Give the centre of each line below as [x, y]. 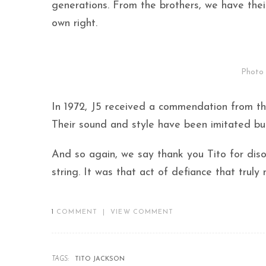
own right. [75, 23]
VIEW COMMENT [142, 213]
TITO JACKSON [100, 259]
